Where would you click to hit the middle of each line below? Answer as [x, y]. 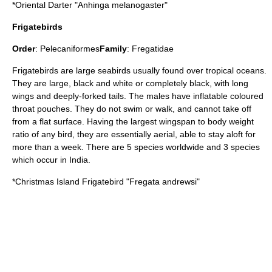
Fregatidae [153, 49]
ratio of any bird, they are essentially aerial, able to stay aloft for [134, 134]
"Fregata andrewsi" [162, 182]
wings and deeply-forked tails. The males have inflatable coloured [138, 96]
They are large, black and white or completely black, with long [130, 83]
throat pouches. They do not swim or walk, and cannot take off [132, 109]
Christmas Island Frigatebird [70, 182]
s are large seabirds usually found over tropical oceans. [160, 70]
